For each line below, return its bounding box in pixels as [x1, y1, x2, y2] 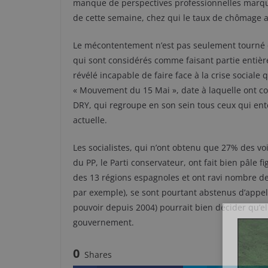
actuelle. [73, 114, 107, 126]
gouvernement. [73, 217, 134, 228]
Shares [84, 249, 112, 260]
